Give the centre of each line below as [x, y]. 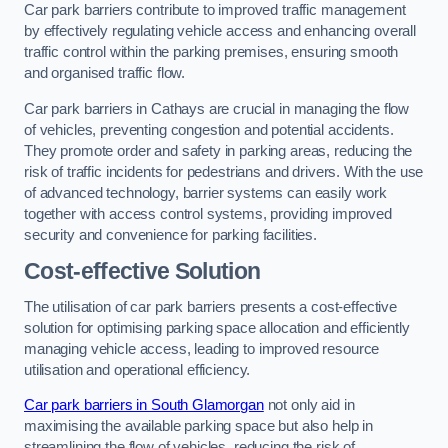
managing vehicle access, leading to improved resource [202, 348]
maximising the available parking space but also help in [199, 426]
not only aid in [309, 405]
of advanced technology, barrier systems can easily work [206, 192]
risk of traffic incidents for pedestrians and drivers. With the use [224, 171]
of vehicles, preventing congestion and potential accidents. [209, 129]
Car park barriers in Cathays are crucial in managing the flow [217, 108]
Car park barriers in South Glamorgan [144, 405]
